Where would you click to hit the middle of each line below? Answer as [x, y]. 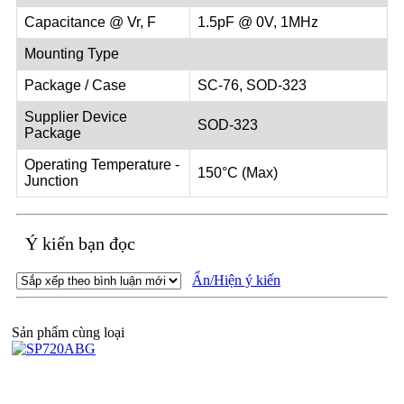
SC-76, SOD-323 [252, 85]
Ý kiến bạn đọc [78, 243]
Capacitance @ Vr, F [90, 22]
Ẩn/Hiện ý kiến [236, 280]
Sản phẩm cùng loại [68, 332]
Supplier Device [76, 116]
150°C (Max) [238, 172]
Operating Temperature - [102, 164]
